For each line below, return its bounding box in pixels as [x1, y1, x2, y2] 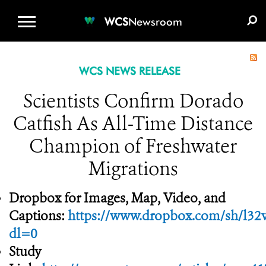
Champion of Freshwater [29, 134, 237, 159]
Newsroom [128, 15, 182, 28]
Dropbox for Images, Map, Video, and [9, 189, 226, 207]
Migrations [88, 156, 178, 181]
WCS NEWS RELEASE [78, 65, 180, 77]
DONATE [132, 4, 172, 15]
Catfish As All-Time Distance [13, 111, 253, 136]
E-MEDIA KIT [186, 4, 242, 15]
